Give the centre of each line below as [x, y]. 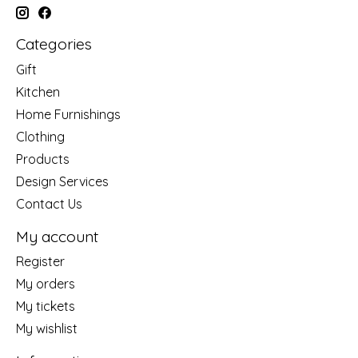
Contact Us [49, 203]
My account [57, 236]
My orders [46, 284]
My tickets [46, 306]
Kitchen [38, 91]
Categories [54, 44]
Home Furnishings [68, 114]
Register [40, 262]
